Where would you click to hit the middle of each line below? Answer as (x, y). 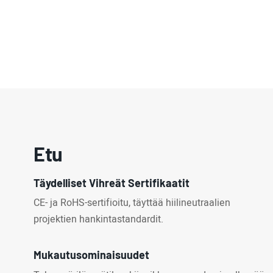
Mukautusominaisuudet (92, 255)
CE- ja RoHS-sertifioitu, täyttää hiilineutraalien (132, 203)
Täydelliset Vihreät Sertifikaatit (112, 183)
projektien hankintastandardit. (99, 220)
